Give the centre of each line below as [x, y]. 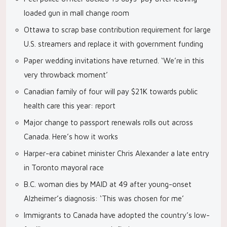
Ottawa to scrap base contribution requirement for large [117, 30]
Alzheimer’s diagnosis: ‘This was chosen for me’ [104, 198]
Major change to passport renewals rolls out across [108, 122]
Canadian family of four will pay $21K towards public [111, 91]
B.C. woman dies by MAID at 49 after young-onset [108, 184]
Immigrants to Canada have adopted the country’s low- [117, 215]
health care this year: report [70, 106]
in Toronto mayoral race [64, 167]
